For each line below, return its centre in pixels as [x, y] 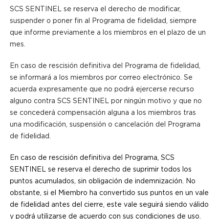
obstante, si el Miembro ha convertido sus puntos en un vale [109, 193]
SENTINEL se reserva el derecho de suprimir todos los [101, 169]
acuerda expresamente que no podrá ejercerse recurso [102, 89]
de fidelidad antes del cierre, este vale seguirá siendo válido [109, 205]
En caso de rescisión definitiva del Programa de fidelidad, [105, 66]
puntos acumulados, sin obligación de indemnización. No [103, 181]
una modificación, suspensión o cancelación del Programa [105, 124]
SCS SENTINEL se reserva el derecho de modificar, [95, 9]
